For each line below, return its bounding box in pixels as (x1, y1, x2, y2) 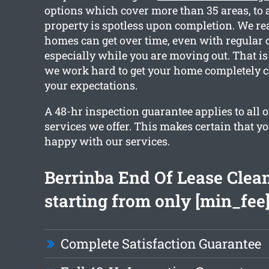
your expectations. (44, 78, 138, 93)
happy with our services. (44, 134, 170, 149)
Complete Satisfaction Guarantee (60, 235, 261, 253)
